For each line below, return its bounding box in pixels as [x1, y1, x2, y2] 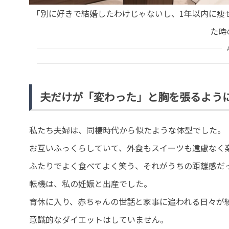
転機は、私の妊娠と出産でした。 [29, 177, 152, 190]
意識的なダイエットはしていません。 [29, 213, 168, 226]
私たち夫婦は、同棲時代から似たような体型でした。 [29, 124, 225, 136]
